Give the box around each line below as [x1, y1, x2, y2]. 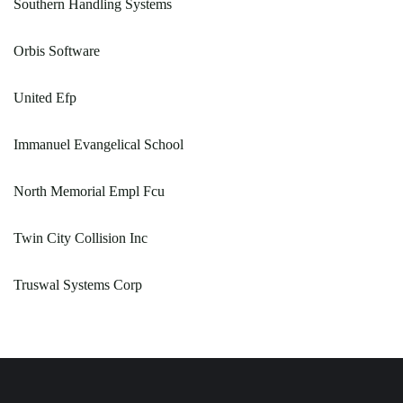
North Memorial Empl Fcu [13, 183, 165, 199]
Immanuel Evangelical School [13, 136, 184, 152]
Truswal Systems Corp [13, 276, 142, 292]
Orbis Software [13, 42, 100, 58]
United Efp [13, 89, 76, 105]
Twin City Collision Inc [13, 229, 148, 246]
